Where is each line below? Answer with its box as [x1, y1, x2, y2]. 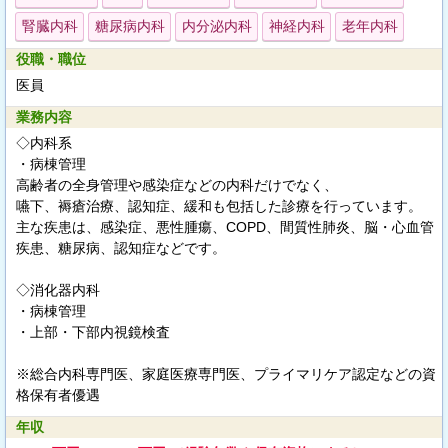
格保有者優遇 [16, 387, 100, 403]
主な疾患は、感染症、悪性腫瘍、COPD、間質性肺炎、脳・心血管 [16, 219, 434, 235]
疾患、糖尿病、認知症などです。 [16, 240, 226, 256]
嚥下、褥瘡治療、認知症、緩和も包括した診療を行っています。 [16, 198, 422, 214]
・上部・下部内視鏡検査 [16, 324, 170, 340]
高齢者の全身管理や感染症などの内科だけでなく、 [16, 177, 338, 193]
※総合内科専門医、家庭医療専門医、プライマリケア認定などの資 [16, 366, 436, 382]
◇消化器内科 [16, 282, 100, 298]
